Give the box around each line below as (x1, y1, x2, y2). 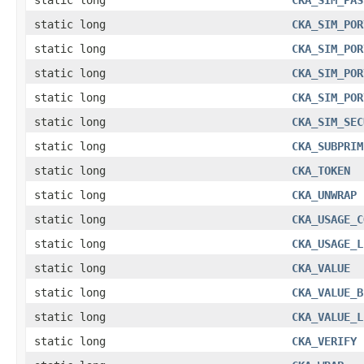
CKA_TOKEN (292, 163, 350, 177)
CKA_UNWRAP (292, 188, 357, 201)
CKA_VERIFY (292, 334, 357, 348)
